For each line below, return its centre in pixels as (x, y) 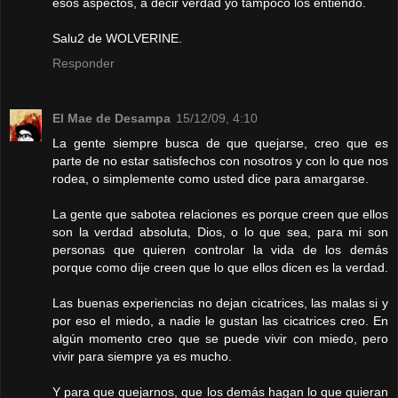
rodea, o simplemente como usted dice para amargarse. (211, 179)
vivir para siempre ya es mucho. (142, 357)
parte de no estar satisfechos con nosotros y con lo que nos (220, 161)
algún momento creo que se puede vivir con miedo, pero (220, 339)
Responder (84, 64)
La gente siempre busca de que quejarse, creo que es (220, 143)
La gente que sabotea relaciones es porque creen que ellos (220, 215)
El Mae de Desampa (111, 119)
